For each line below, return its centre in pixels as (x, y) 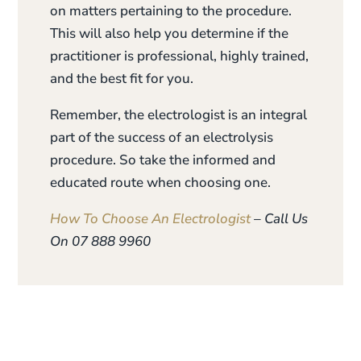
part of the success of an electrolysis (162, 137)
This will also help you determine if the (170, 33)
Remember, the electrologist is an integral (179, 114)
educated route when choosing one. (161, 182)
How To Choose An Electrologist (151, 218)
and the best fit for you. (122, 78)
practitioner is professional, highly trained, (180, 56)
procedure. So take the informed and (163, 160)
